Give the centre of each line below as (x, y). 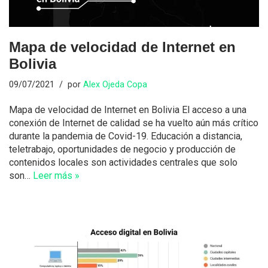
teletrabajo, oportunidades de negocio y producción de (122, 149)
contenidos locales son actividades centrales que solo (123, 162)
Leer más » (56, 175)
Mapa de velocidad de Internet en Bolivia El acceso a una (128, 109)
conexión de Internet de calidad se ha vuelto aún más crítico (134, 123)
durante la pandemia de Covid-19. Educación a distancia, (126, 136)
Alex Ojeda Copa (115, 84)
